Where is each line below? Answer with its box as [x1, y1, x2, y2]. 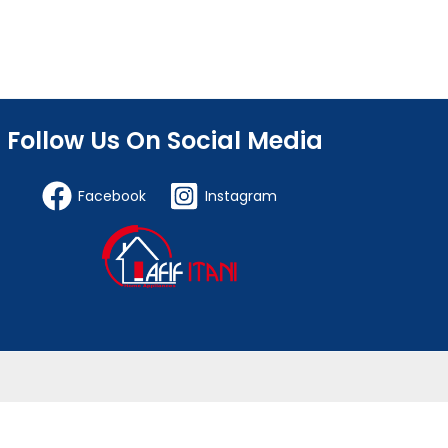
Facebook [78, 186, 147, 207]
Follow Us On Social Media [6, 124, 323, 158]
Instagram [205, 186, 278, 207]
